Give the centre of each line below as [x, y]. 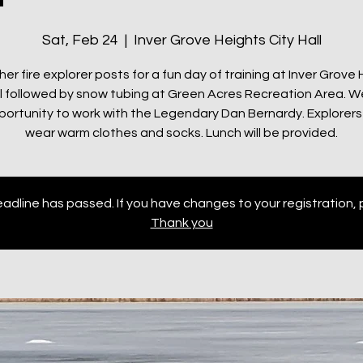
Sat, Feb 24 [80, 40]
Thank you [181, 223]
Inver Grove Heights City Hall [227, 40]
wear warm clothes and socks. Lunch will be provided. [181, 133]
